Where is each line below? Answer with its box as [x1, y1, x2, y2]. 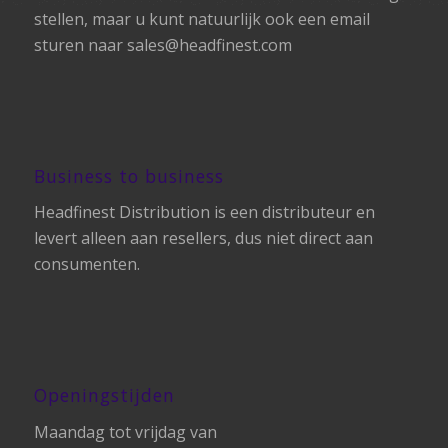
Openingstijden [33, 383, 175, 408]
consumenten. [33, 253, 140, 276]
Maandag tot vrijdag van [33, 420, 217, 443]
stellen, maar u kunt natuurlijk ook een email [33, 8, 370, 31]
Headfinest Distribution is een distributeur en [33, 201, 375, 224]
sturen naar [33, 34, 127, 57]
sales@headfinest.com [126, 34, 292, 57]
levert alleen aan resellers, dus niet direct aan [33, 227, 373, 250]
